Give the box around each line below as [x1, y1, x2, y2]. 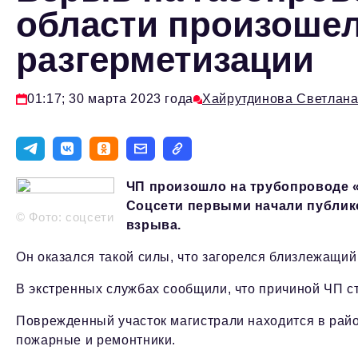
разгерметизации [16, 40, 314, 80]
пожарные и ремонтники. [16, 333, 177, 348]
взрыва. [125, 218, 182, 233]
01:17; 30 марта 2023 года [27, 92, 193, 106]
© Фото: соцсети [16, 210, 114, 225]
